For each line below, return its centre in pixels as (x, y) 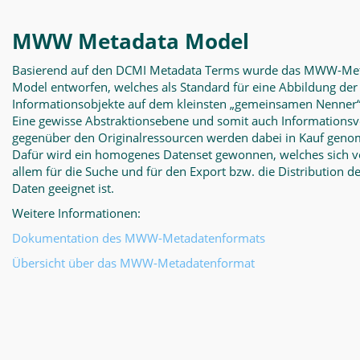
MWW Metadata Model (131, 41)
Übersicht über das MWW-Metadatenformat (133, 263)
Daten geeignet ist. (63, 188)
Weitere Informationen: (76, 213)
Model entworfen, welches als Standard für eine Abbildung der (185, 87)
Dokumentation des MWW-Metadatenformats (139, 238)
